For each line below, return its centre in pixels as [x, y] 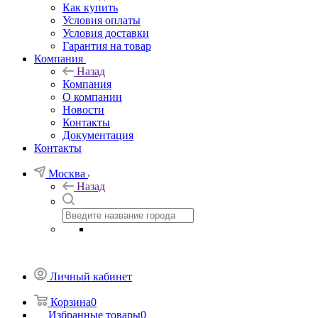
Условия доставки [106, 33]
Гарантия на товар [107, 45]
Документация [98, 135]
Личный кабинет [91, 276]
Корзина [71, 302]
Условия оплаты [102, 20]
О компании [92, 97]
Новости [83, 109]
